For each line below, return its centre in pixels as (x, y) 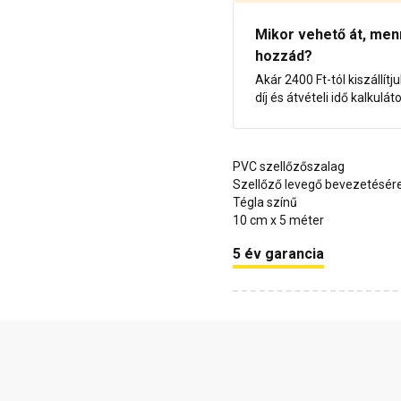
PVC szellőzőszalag (289, 167)
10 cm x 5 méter (278, 221)
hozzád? (284, 56)
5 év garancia (278, 254)
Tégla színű (265, 203)
